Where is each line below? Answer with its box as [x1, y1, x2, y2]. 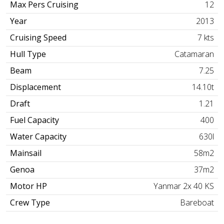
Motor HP [10, 180, 47, 191]
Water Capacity [10, 130, 67, 142]
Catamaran [174, 48, 214, 59]
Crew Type [10, 196, 50, 208]
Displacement [10, 81, 61, 92]
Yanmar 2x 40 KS [153, 180, 214, 191]
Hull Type [10, 48, 46, 59]
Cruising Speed [10, 31, 67, 43]
